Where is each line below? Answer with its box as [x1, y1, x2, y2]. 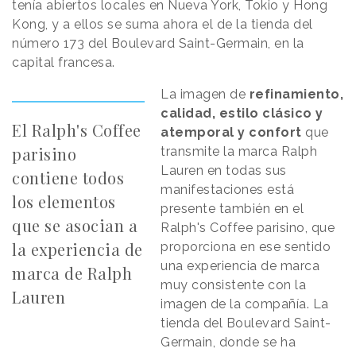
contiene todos [12, 167, 124, 189]
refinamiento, [249, 87, 344, 103]
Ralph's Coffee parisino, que [161, 220, 335, 236]
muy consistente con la [161, 277, 307, 293]
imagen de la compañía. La [161, 296, 329, 312]
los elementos [12, 191, 116, 213]
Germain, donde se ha [161, 335, 296, 350]
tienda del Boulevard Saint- [161, 315, 331, 331]
